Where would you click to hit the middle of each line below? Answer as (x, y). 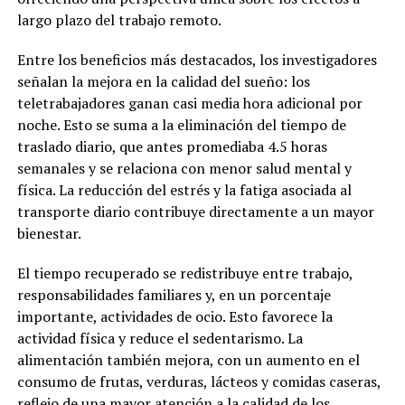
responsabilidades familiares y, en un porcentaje (174, 295)
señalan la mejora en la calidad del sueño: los (163, 82)
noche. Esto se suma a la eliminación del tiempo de (181, 125)
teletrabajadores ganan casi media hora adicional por (189, 104)
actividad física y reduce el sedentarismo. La (160, 339)
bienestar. (49, 234)
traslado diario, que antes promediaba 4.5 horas (172, 147)
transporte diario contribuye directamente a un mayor (195, 212)
